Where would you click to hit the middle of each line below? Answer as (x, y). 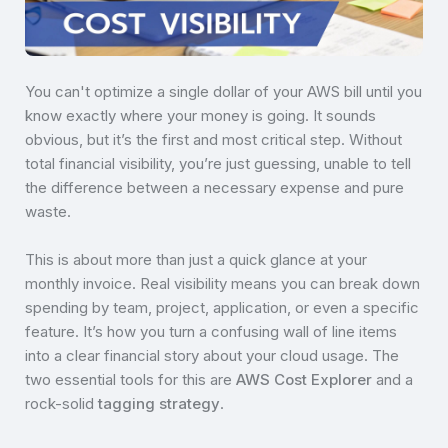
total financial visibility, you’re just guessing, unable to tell (218, 163)
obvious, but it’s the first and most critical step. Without (213, 139)
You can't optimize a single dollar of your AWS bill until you (223, 91)
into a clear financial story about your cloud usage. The (212, 355)
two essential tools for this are (130, 379)
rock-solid (61, 403)
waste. (48, 211)
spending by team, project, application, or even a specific (222, 307)
